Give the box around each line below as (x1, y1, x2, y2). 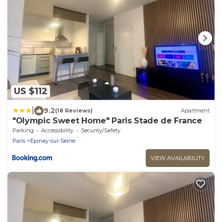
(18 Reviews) (55, 107, 93, 114)
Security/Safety (81, 126, 120, 134)
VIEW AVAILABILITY (151, 154, 205, 162)
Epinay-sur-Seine (30, 137, 75, 144)
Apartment (181, 107, 210, 114)
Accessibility (41, 126, 73, 134)
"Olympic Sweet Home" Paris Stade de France (12, 115, 202, 125)
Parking (12, 126, 34, 134)
